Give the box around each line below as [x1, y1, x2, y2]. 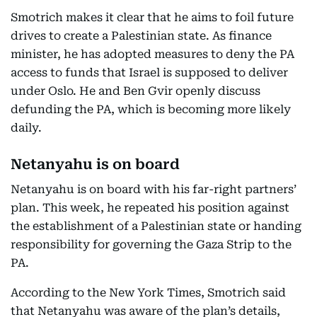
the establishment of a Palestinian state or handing [11, 219, 301, 233]
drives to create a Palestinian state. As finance [11, 29, 272, 42]
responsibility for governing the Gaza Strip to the [11, 238, 292, 251]
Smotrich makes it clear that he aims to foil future [11, 11, 294, 24]
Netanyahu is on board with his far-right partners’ [11, 183, 296, 196]
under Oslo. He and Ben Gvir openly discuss [11, 84, 260, 98]
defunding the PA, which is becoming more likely [11, 103, 291, 116]
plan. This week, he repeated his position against [11, 201, 289, 214]
